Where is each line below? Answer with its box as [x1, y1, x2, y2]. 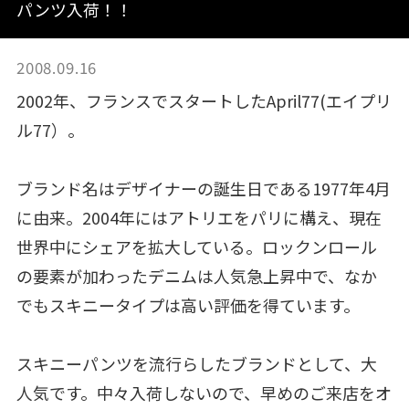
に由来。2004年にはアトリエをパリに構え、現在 [16, 204, 382, 229]
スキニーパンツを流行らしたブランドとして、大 [16, 351, 377, 375]
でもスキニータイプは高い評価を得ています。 [16, 292, 360, 317]
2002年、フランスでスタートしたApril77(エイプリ [16, 88, 392, 112]
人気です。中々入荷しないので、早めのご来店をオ [16, 380, 392, 404]
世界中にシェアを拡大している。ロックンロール [16, 234, 377, 258]
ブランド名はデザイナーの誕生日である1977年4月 [16, 175, 391, 200]
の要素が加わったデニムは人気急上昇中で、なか [16, 263, 377, 288]
